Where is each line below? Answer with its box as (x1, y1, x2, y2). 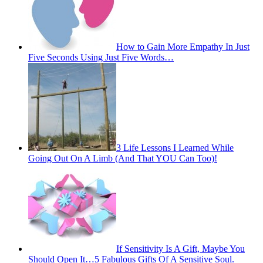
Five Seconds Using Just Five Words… (28, 52, 174, 63)
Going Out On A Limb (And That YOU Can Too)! (28, 153, 217, 164)
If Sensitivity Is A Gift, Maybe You (116, 244, 245, 254)
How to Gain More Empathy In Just (116, 42, 249, 52)
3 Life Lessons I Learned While (116, 143, 234, 153)
